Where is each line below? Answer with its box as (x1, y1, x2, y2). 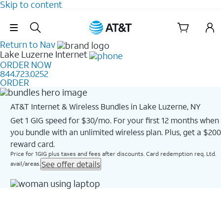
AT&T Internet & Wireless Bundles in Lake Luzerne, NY (10, 101, 201, 111)
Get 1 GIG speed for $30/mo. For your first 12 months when (10, 114, 219, 125)
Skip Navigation (84, 16, 137, 25)
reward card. (10, 138, 55, 149)
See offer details (41, 158, 100, 169)
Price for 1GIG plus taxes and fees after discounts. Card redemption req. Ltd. (10, 149, 216, 157)
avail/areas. (10, 159, 40, 167)
